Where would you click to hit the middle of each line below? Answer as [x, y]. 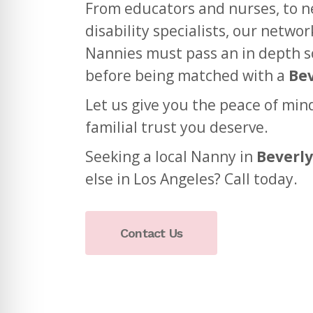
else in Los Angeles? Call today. [191, 179]
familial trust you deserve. [177, 127]
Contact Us [151, 233]
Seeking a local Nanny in [171, 156]
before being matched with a [187, 75]
